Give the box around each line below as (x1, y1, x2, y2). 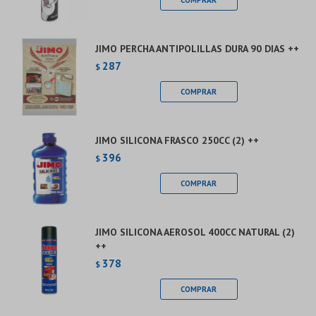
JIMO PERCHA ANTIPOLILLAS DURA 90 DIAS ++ (95, 42, 299, 55)
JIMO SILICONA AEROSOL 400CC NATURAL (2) (95, 226, 295, 238)
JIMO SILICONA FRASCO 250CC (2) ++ (95, 134, 259, 147)
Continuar (136, 7, 180, 18)
